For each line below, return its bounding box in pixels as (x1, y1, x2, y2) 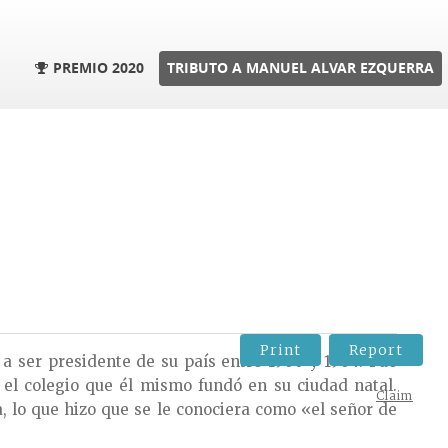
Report (349, 341, 403, 359)
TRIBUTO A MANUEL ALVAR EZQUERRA (167, 58, 434, 77)
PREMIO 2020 (53, 58, 144, 77)
